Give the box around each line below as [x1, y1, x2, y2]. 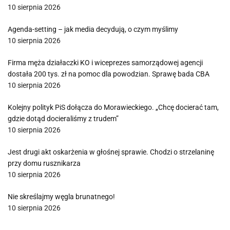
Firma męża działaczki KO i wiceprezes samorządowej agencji [8, 59, 203, 67]
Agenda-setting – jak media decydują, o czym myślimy [8, 25, 178, 33]
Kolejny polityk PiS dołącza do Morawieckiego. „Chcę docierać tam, [8, 103, 219, 111]
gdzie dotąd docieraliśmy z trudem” [8, 114, 119, 123]
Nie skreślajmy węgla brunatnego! [8, 193, 115, 201]
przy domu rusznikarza [8, 159, 81, 167]
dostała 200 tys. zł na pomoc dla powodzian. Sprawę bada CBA [8, 70, 209, 78]
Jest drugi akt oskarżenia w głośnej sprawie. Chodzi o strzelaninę [8, 148, 214, 156]
